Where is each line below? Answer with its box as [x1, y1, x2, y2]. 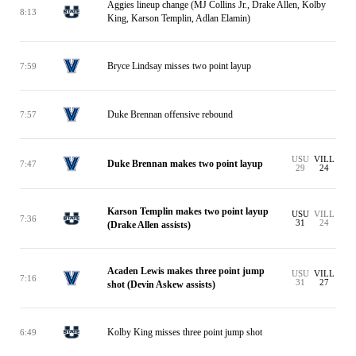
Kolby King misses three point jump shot [107, 326, 262, 338]
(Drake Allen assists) [107, 219, 191, 230]
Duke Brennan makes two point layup [107, 157, 263, 169]
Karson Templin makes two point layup [107, 206, 269, 217]
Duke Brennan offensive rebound [107, 108, 233, 120]
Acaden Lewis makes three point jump [107, 265, 265, 277]
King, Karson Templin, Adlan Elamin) [107, 13, 250, 24]
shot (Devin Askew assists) [107, 279, 215, 290]
